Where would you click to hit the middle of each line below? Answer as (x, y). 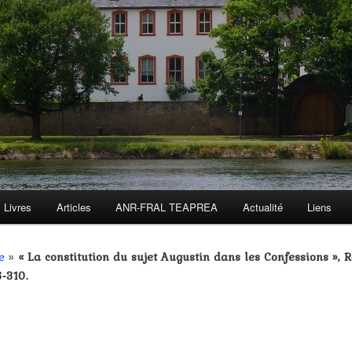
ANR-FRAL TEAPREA (167, 207)
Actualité (262, 207)
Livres (18, 207)
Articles (73, 207)
